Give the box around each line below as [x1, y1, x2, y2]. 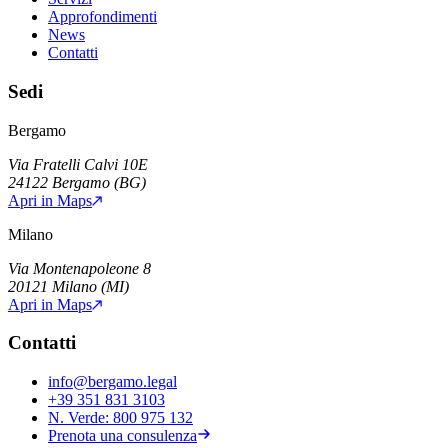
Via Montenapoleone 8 [8, 259, 151, 277]
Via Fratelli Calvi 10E [8, 155, 148, 173]
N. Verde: [48, 408, 113, 426]
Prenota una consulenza [48, 426, 197, 444]
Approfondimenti [48, 8, 157, 26]
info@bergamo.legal [48, 372, 177, 390]
